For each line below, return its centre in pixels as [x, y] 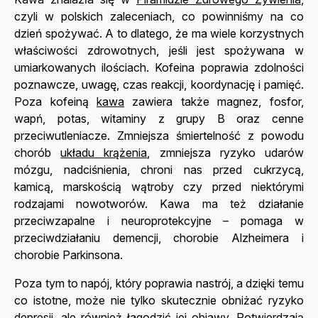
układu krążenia [104, 152]
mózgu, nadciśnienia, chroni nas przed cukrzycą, [159, 169]
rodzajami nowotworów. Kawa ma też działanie [159, 203]
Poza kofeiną [56, 101]
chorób [38, 152]
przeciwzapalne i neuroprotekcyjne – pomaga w [159, 220]
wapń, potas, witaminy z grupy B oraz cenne [159, 118]
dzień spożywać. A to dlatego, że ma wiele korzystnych [159, 33]
